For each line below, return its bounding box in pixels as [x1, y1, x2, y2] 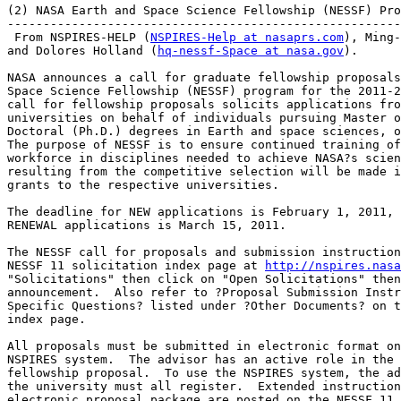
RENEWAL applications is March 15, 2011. [7, 218, 286, 233]
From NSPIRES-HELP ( [7, 30, 150, 45]
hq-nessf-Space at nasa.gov [158, 44, 344, 58]
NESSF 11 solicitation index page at [7, 259, 265, 273]
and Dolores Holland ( [7, 44, 158, 58]
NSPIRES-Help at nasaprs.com [150, 30, 344, 45]
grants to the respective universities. [7, 178, 279, 192]
